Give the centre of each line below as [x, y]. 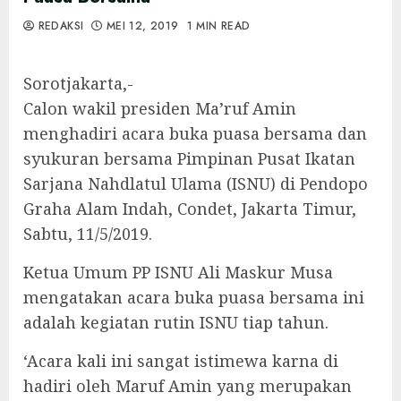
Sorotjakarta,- [78, 83]
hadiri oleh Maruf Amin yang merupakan [188, 386]
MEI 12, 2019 [142, 26]
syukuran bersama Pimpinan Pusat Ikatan [189, 158]
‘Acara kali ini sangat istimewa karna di [181, 361]
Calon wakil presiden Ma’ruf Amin [160, 108]
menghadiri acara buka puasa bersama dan [195, 133]
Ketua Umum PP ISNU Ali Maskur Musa [178, 272]
